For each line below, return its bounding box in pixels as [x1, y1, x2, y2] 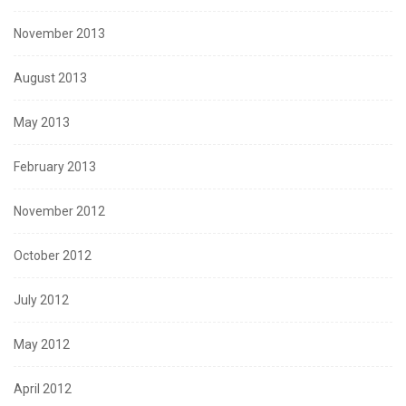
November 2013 [14, 26, 105, 42]
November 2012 [14, 204, 105, 219]
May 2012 [14, 337, 70, 353]
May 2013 [14, 115, 70, 130]
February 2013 [14, 159, 96, 175]
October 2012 [14, 248, 92, 264]
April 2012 [14, 382, 72, 397]
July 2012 [14, 293, 69, 308]
